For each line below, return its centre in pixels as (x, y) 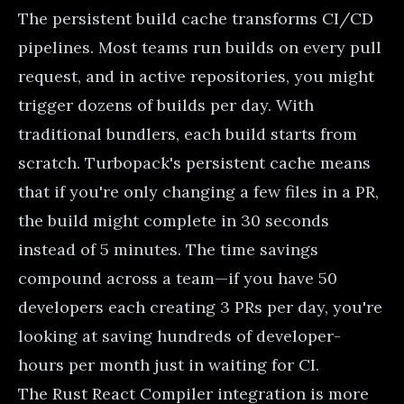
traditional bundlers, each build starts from (188, 133)
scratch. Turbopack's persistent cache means (194, 162)
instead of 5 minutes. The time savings (168, 249)
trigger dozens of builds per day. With (166, 105)
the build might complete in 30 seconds (174, 220)
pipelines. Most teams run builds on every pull (200, 47)
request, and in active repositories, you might (196, 76)
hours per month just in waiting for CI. (169, 364)
